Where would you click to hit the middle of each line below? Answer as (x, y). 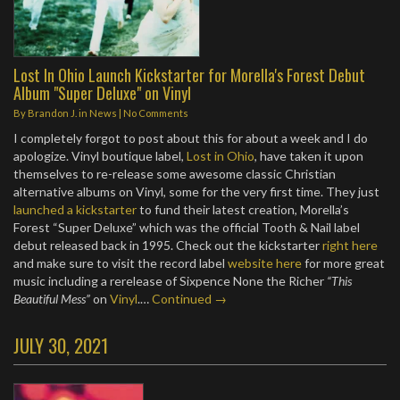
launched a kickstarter (75, 209)
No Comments (156, 113)
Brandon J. (52, 113)
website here (265, 263)
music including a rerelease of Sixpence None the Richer (170, 281)
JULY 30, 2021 (61, 345)
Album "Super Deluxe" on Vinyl (102, 92)
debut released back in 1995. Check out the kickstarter (168, 245)
